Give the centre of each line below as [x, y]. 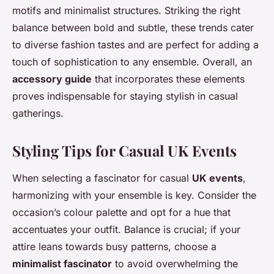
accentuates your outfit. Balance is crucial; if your [126, 229]
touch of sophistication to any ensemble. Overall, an [132, 62]
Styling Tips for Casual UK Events [124, 150]
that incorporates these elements [168, 79]
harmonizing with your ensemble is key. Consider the [134, 195]
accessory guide [52, 79]
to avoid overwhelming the [175, 264]
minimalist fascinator [62, 264]
